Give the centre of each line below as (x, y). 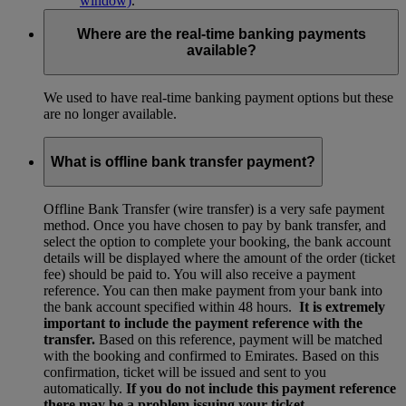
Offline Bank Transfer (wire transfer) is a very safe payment (214, 209)
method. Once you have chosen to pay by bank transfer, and (215, 226)
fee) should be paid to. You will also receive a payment (199, 275)
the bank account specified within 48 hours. (171, 307)
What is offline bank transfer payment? (183, 161)
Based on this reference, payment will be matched (239, 340)
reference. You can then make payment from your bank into (213, 291)
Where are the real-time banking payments (221, 34)
